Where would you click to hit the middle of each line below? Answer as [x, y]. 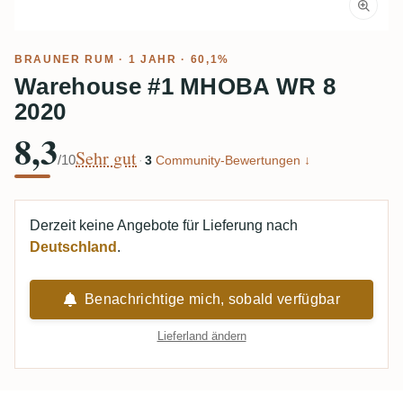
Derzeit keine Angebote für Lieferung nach [164, 225]
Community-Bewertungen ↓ [231, 160]
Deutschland [73, 247]
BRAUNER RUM [65, 59]
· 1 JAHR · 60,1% [172, 59]
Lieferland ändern [201, 336]
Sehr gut [106, 157]
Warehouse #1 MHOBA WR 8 [175, 86]
